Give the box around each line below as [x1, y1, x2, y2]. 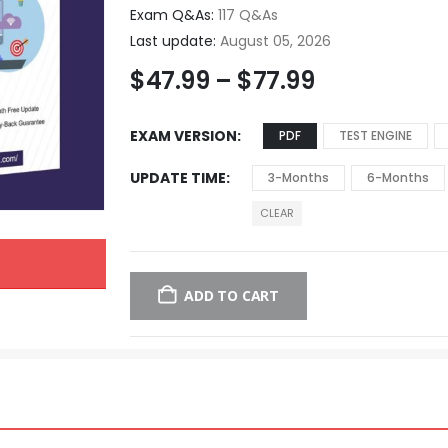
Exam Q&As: [130, 4, 215, 25]
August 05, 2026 [216, 30, 332, 51]
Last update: [130, 30, 217, 51]
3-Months [268, 168, 330, 186]
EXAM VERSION [130, 125, 238, 146]
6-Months [367, 168, 430, 186]
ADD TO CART [184, 285, 279, 305]
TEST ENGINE [339, 126, 413, 144]
